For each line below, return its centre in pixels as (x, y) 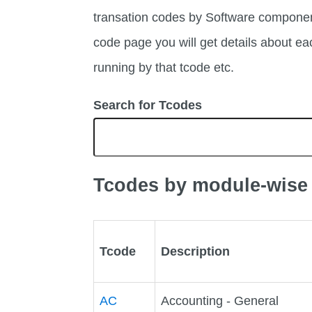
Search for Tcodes (148, 106)
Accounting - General (220, 301)
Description (196, 251)
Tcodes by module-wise (201, 185)
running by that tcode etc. (164, 68)
